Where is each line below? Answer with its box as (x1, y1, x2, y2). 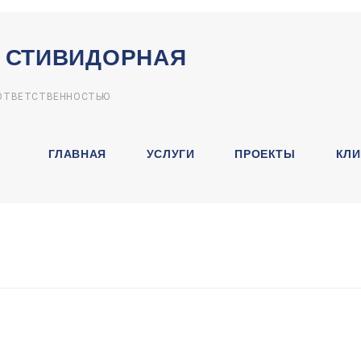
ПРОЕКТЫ (234, 147, 296, 160)
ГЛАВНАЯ (48, 147, 106, 160)
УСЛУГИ (146, 147, 195, 160)
